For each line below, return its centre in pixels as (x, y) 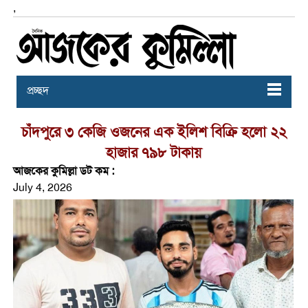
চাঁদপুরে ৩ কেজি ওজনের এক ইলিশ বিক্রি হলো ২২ (154, 132)
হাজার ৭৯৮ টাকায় (154, 153)
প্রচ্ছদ (37, 91)
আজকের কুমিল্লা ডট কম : (63, 171)
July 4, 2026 (42, 188)
